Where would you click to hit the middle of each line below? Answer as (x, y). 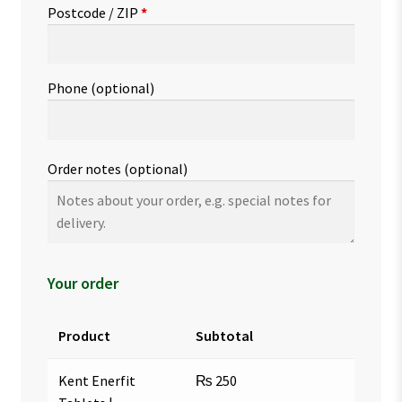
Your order (83, 283)
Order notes (85, 169)
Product (84, 335)
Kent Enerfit (96, 380)
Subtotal (224, 335)
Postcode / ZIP (94, 12)
